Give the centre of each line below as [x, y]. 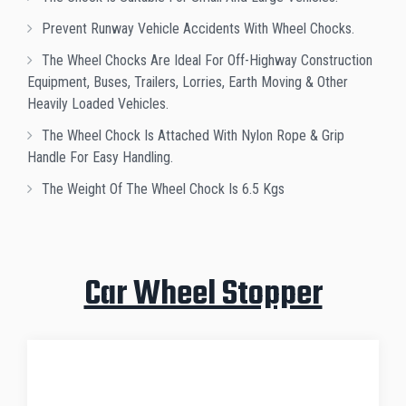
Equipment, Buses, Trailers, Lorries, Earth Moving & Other [188, 82]
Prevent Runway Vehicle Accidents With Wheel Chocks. [198, 29]
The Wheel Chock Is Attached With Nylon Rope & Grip [193, 136]
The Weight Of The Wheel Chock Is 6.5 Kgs [163, 189]
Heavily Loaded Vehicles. [98, 104]
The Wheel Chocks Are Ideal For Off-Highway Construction [207, 61]
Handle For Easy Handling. [100, 158]
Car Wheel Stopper [203, 295]
